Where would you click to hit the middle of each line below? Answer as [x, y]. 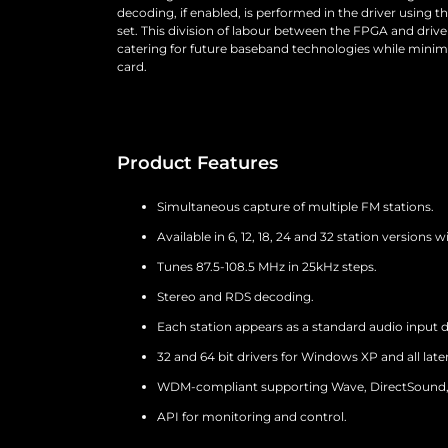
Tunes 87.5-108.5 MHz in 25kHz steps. [267, 266]
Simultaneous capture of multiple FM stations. [295, 206]
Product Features [197, 162]
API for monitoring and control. [252, 416]
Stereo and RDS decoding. [235, 296]
